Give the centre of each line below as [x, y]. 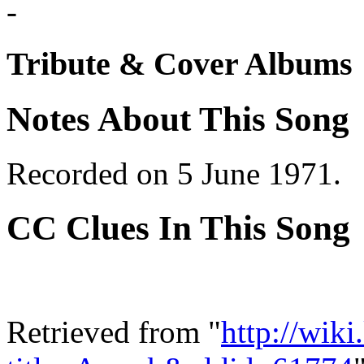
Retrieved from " [114, 331]
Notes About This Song [178, 119]
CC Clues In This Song [178, 228]
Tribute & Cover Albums [180, 64]
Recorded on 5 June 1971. [174, 174]
